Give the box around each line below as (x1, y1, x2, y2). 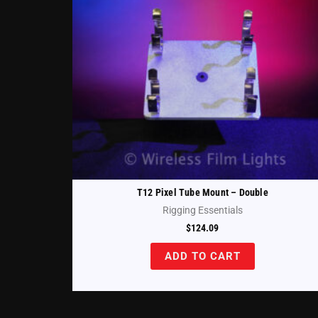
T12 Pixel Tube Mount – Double (136, 186, 268, 198)
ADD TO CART (164, 249, 241, 263)
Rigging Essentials (162, 204, 243, 216)
